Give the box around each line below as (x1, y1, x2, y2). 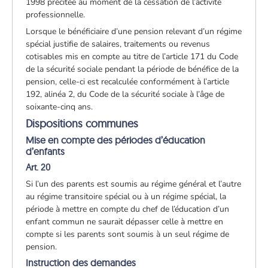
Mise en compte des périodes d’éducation (26, 133, 206, 146)
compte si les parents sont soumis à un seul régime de (26, 228, 230, 240)
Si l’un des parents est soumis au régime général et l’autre (26, 178, 242, 190)
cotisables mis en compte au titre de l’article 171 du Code (26, 50, 239, 62)
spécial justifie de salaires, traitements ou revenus (26, 38, 211, 50)
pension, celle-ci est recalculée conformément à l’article (26, 75, 230, 87)
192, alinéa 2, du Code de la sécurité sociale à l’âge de (26, 88, 225, 100)
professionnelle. (26, 8, 86, 20)
